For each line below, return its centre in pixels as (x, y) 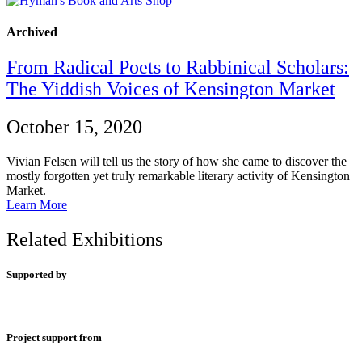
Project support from (54, 338)
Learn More (37, 204)
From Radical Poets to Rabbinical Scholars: (178, 67)
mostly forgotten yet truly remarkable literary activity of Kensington (178, 175)
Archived (32, 32)
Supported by (37, 274)
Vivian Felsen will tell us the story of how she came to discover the (177, 161)
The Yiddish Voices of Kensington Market (171, 89)
